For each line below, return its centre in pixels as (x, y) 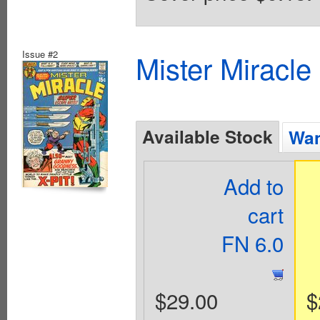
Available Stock (207, 136)
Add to (254, 185)
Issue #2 (40, 54)
